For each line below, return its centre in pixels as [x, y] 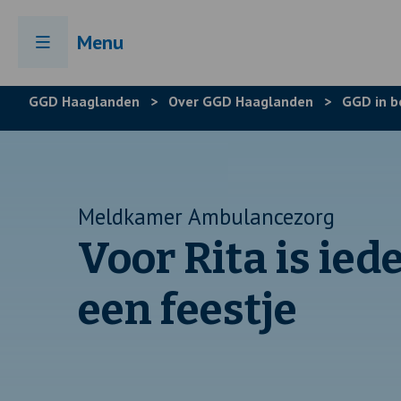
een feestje [188, 310]
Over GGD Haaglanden [241, 101]
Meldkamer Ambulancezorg [206, 217]
